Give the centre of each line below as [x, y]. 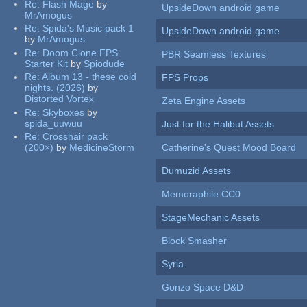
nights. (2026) [55, 88]
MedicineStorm [102, 148]
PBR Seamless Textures [214, 54]
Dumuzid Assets [197, 171]
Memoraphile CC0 [201, 194]
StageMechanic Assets [211, 218]
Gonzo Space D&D [203, 287]
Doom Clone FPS [81, 52]
